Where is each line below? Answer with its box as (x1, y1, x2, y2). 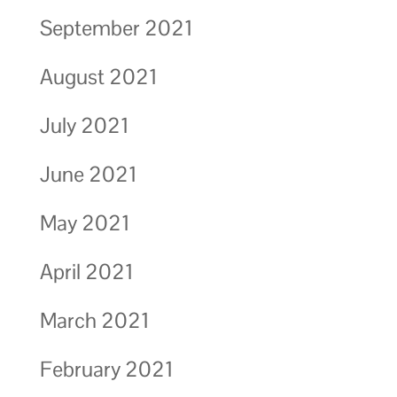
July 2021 (39, 111, 129, 139)
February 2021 (39, 354, 174, 383)
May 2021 (39, 208, 130, 237)
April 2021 (39, 257, 134, 285)
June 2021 (39, 160, 137, 188)
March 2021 (39, 306, 150, 334)
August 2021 (39, 62, 158, 90)
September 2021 (39, 13, 193, 42)
